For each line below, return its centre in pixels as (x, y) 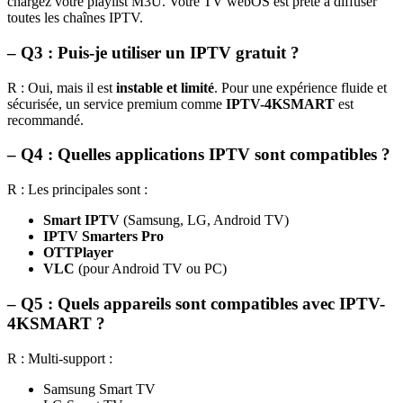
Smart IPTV (81, 220)
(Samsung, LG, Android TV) (204, 220)
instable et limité (165, 87)
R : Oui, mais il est (62, 87)
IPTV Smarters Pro (103, 237)
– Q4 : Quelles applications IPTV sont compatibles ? (199, 155)
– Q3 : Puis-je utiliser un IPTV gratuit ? (153, 53)
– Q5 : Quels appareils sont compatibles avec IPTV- (196, 303)
